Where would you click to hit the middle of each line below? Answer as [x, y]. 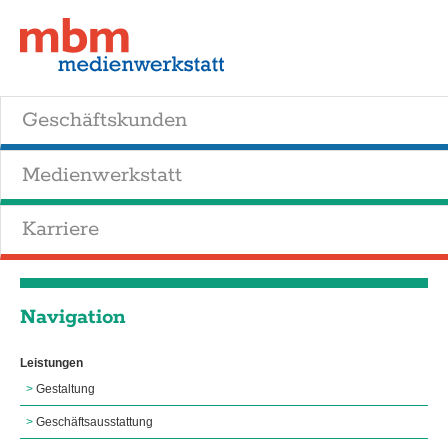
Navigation [73, 317]
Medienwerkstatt [101, 174]
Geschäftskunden [104, 120]
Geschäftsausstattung [94, 422]
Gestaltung [65, 389]
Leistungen [51, 363]
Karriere [60, 229]
